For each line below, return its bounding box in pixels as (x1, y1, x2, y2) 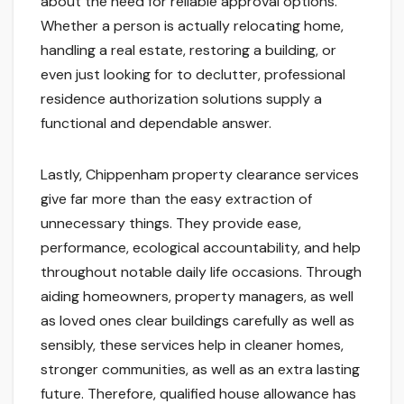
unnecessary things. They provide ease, (41, 214, 301, 234)
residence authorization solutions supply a (41, 89, 322, 109)
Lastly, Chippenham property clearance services (41, 165, 359, 185)
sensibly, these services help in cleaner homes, (41, 335, 344, 355)
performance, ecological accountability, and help (41, 238, 361, 258)
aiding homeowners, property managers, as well (41, 287, 353, 307)
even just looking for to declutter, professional (41, 65, 345, 85)
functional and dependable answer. (41, 114, 271, 133)
